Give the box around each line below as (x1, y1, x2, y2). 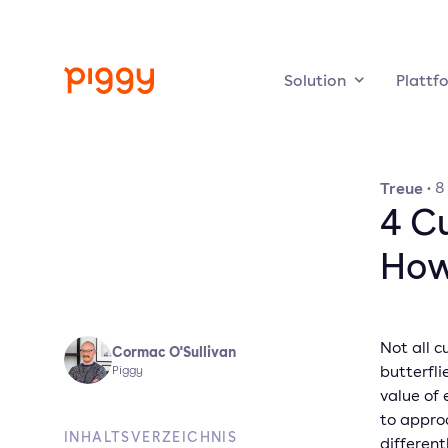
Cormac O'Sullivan (112, 342, 236, 361)
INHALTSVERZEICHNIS (64, 428, 238, 446)
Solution (284, 69, 346, 91)
